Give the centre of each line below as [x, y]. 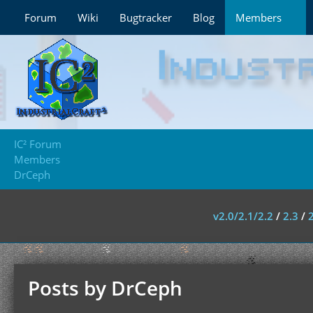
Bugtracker [146, 17]
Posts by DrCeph [105, 288]
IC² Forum [38, 144]
